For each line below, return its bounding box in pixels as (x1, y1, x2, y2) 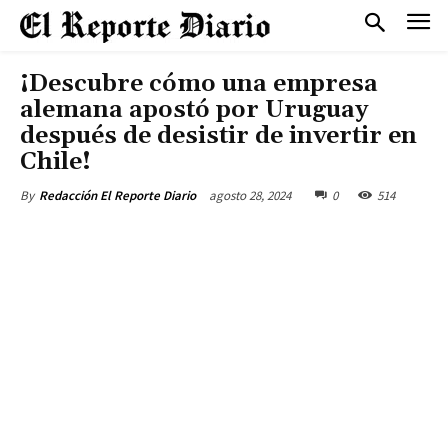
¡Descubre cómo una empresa (20, 69, 378, 99)
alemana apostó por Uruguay (20, 95, 368, 125)
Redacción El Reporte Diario (39, 187, 196, 204)
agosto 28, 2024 (209, 186, 291, 204)
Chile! (20, 147, 91, 177)
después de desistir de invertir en (20, 121, 417, 151)
